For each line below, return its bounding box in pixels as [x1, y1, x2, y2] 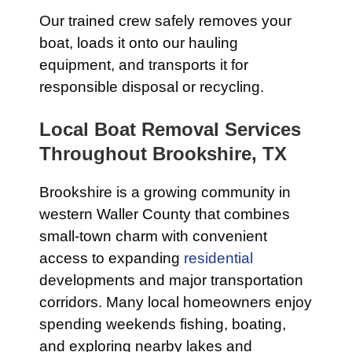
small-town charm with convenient [39, 228, 267, 244]
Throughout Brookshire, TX [39, 143, 287, 164]
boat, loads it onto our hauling [39, 35, 238, 51]
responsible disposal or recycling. [39, 79, 264, 95]
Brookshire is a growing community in [39, 184, 291, 200]
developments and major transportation [39, 272, 303, 288]
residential [184, 250, 253, 266]
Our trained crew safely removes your [39, 13, 291, 29]
